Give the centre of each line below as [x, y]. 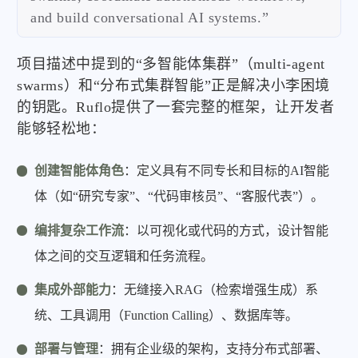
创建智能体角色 [80, 171]
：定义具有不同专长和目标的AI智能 [227, 171]
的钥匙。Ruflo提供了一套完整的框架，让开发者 [176, 107]
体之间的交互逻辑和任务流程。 [124, 256]
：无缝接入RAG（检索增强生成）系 [215, 289]
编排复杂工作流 [80, 230]
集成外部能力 [73, 289]
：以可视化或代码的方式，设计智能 [227, 230]
